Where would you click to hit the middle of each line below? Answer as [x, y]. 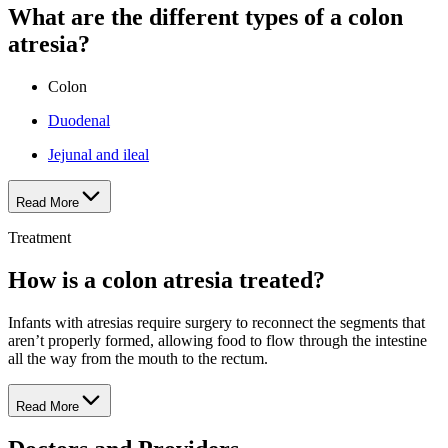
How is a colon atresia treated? [166, 279]
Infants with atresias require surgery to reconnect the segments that [216, 322]
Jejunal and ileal [98, 154]
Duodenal [79, 120]
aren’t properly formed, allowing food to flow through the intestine [217, 340]
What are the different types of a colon [205, 16]
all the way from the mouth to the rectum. [138, 358]
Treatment [39, 237]
